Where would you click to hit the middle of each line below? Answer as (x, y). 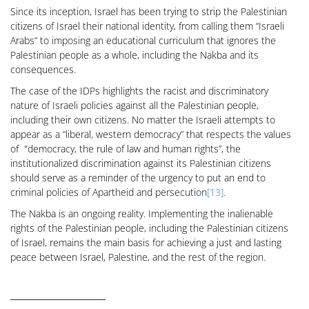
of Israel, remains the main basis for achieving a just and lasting (146, 242)
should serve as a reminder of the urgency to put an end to (138, 178)
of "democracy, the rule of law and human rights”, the (126, 149)
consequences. (43, 69)
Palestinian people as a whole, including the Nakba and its (134, 55)
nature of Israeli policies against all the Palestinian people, (134, 105)
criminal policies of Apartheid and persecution (109, 192)
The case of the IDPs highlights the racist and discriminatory (139, 91)
